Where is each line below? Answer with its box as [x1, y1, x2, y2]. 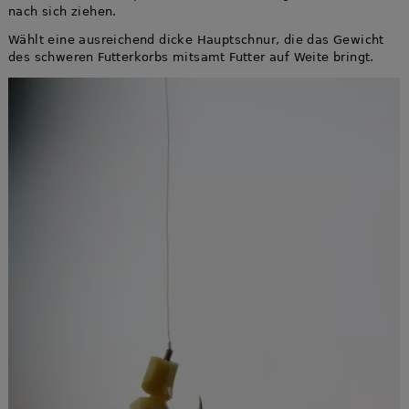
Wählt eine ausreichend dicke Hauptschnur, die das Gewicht [7, 33, 384, 47]
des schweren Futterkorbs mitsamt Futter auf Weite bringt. [7, 50, 374, 64]
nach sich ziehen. [7, 4, 117, 18]
